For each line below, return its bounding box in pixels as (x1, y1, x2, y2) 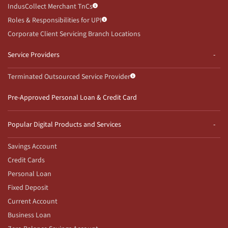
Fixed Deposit (8, 182, 48, 193)
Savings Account (8, 141, 57, 152)
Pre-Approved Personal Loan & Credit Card (8, 92, 137, 103)
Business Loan (8, 210, 51, 220)
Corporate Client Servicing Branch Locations (8, 28, 140, 39)
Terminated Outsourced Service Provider (8, 71, 130, 82)
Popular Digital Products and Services (8, 119, 121, 130)
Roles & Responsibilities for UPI (8, 15, 102, 25)
